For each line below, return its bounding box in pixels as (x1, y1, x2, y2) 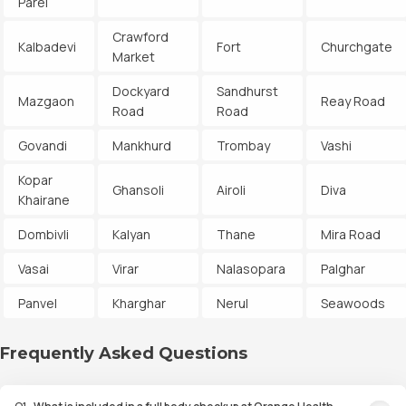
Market (112, 48, 155, 65)
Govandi (18, 137, 67, 154)
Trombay (217, 137, 270, 154)
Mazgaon (18, 92, 74, 110)
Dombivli (18, 226, 69, 243)
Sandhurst (217, 82, 278, 100)
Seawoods (321, 295, 385, 312)
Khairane (18, 191, 70, 208)
